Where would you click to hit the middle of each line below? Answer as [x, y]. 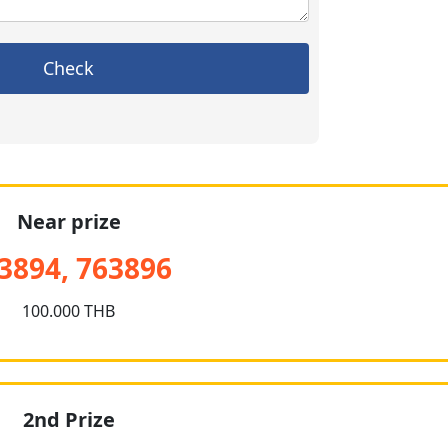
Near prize [68, 221]
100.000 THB [69, 311]
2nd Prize [68, 419]
